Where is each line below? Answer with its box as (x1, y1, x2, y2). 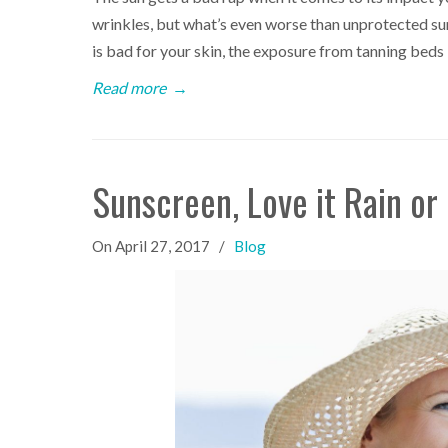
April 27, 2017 (115, 237, 210, 256)
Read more (92, 78, 166, 98)
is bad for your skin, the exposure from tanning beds (92, 41, 444, 61)
